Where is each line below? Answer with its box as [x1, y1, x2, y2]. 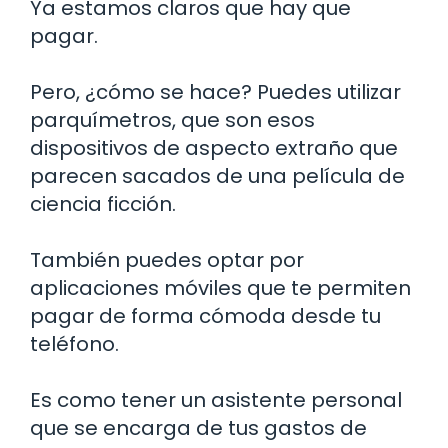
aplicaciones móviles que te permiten [30, 274, 411, 303]
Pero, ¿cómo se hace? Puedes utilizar [30, 78, 401, 107]
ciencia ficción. [30, 190, 176, 219]
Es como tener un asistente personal [30, 386, 402, 415]
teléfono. [30, 330, 119, 359]
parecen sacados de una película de [30, 162, 405, 191]
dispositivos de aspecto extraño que [30, 134, 398, 163]
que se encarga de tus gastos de [30, 414, 367, 443]
